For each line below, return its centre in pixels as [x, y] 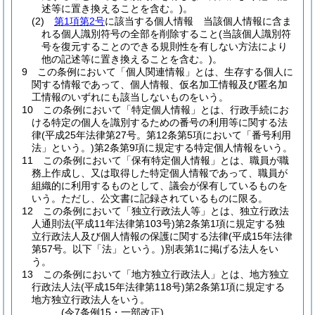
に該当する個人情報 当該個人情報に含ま [198, 21]
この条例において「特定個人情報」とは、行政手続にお [166, 110]
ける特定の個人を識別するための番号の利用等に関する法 [160, 122]
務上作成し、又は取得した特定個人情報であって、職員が [160, 173]
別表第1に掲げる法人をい [221, 249]
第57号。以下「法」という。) [98, 249]
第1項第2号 [79, 21]
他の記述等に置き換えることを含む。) [127, 59]
